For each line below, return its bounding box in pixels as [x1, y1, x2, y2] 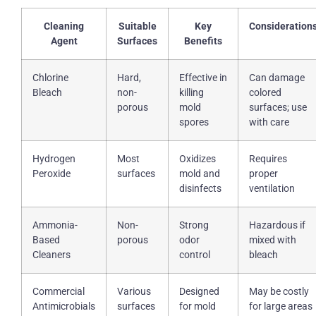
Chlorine [32, 72, 68, 84]
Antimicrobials [32, 300, 95, 312]
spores [179, 116, 209, 128]
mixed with [249, 234, 296, 246]
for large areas [249, 300, 312, 312]
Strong [179, 219, 209, 231]
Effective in [179, 72, 227, 84]
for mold [179, 300, 216, 312]
